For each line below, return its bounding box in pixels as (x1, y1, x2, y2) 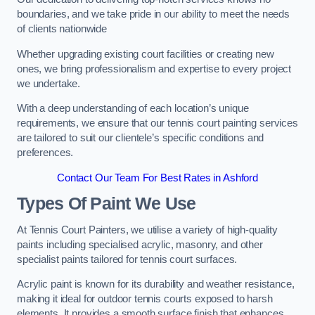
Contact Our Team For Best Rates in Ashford (57, 172, 258, 184)
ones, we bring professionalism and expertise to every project (17, 63, 292, 75)
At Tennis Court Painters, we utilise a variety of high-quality (17, 224, 278, 236)
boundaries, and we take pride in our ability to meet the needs (17, 8, 290, 20)
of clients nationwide (17, 23, 107, 35)
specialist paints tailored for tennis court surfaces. (17, 253, 238, 265)
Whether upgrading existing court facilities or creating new (17, 48, 274, 60)
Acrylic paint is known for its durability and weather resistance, (17, 278, 295, 290)
